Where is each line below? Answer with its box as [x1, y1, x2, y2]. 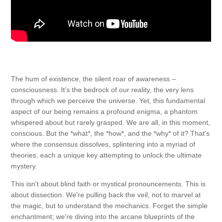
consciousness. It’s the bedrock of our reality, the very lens [11, 86, 194, 94]
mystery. [11, 162, 37, 170]
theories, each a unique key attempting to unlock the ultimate [11, 151, 202, 160]
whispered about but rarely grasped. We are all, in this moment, [11, 118, 210, 127]
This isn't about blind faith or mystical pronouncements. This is [11, 180, 206, 188]
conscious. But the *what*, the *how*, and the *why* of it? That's [11, 129, 210, 138]
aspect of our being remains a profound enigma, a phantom [11, 108, 198, 116]
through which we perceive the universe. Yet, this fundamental [11, 97, 205, 105]
